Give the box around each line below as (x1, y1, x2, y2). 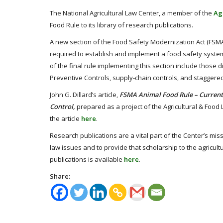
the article (50, 114, 81, 123)
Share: (50, 172, 70, 181)
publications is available (50, 155, 124, 164)
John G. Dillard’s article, (50, 90, 119, 99)
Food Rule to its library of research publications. (50, 20, 193, 29)
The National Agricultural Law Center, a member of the (50, 8, 214, 17)
